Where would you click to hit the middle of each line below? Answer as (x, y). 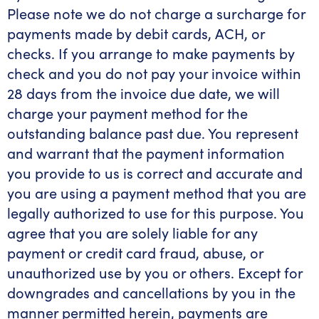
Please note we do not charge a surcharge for (156, 13)
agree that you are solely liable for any (132, 232)
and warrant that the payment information (146, 153)
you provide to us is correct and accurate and (155, 173)
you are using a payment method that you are (157, 193)
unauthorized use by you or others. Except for (155, 272)
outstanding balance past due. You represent (153, 133)
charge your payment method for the (127, 113)
